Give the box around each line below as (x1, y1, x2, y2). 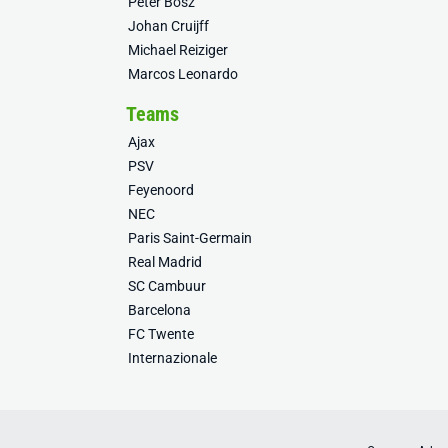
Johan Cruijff (128, 18, 209, 34)
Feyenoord (128, 182, 194, 198)
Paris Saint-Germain (128, 230, 252, 246)
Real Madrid (128, 254, 202, 270)
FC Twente (128, 326, 194, 342)
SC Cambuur (128, 278, 206, 294)
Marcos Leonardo (128, 66, 238, 82)
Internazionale (128, 350, 217, 366)
